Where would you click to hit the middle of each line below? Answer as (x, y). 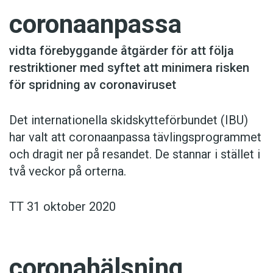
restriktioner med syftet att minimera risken (129, 68)
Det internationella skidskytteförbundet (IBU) (129, 120)
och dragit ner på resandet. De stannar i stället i (135, 154)
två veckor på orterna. (68, 172)
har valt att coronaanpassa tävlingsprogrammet (135, 137)
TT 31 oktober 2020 (62, 207)
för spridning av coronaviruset (93, 85)
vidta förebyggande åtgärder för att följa (122, 51)
